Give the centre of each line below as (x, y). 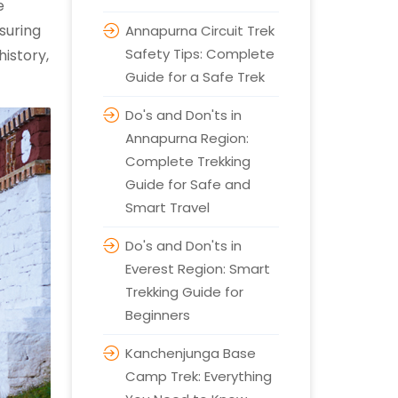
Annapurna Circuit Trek (199, 31)
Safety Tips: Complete (199, 54)
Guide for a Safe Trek (195, 77)
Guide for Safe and (187, 184)
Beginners (157, 315)
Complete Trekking (187, 161)
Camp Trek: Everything (198, 376)
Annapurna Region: (187, 138)
